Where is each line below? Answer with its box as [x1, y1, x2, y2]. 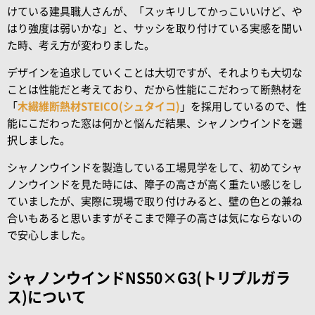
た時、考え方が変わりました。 [7, 40, 155, 51]
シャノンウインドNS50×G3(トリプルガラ [7, 271, 290, 285]
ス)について [7, 290, 86, 304]
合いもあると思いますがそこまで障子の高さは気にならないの [7, 213, 302, 224]
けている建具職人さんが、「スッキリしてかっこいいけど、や [7, 6, 302, 17]
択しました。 [7, 135, 70, 146]
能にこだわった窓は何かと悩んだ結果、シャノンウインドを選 [7, 118, 302, 129]
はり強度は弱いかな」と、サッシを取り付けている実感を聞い [7, 23, 302, 34]
